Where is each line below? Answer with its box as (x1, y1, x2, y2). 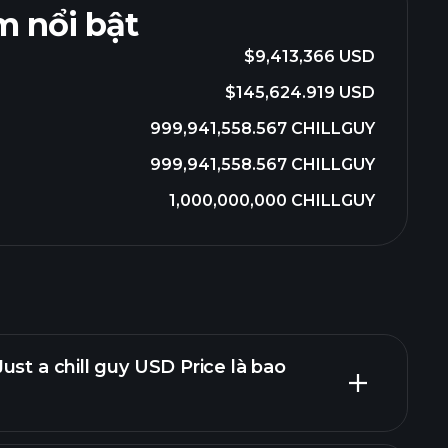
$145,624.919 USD (225, 83, 375, 102)
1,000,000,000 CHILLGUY (169, 191, 375, 210)
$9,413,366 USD (244, 47, 375, 66)
